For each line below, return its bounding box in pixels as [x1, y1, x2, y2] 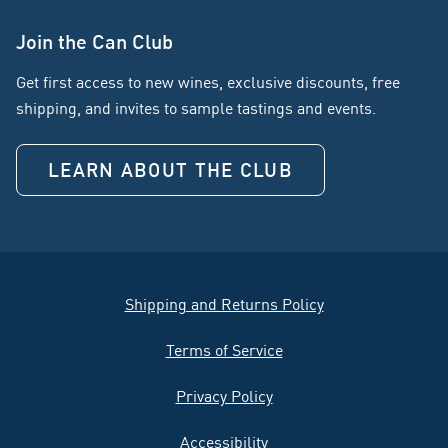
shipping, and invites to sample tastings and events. [16, 95, 376, 120]
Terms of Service [165, 337, 283, 362]
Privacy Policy [175, 383, 273, 408]
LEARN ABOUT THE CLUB [48, 155, 293, 183]
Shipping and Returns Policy [124, 291, 324, 316]
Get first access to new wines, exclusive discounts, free [16, 69, 400, 94]
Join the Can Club [16, 26, 173, 55]
